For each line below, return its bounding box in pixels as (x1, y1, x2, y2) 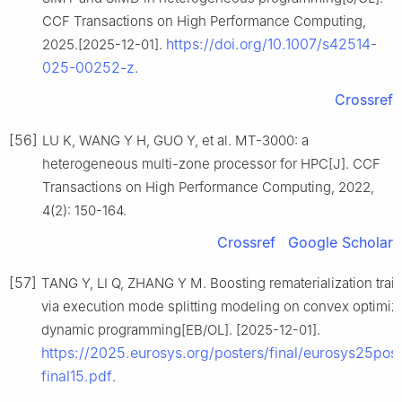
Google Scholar (288, 232, 393, 251)
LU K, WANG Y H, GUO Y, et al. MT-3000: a (42, 131, 309, 149)
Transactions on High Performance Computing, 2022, (42, 178, 374, 196)
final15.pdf (41, 366, 112, 385)
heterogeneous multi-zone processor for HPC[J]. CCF (42, 154, 380, 172)
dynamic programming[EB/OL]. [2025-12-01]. (41, 320, 320, 338)
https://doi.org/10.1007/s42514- (166, 34, 377, 53)
